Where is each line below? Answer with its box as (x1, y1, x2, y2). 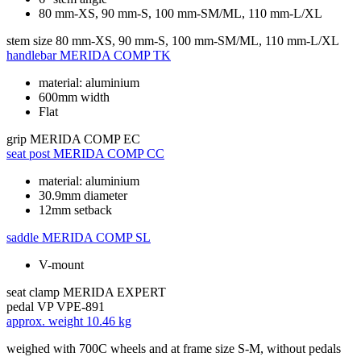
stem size (6, 33, 52, 48)
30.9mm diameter (39, 188, 127, 202)
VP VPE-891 (37, 299, 105, 313)
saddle (6, 230, 39, 244)
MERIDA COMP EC (30, 131, 140, 146)
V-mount (39, 257, 84, 272)
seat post (6, 146, 50, 160)
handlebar (6, 48, 56, 62)
